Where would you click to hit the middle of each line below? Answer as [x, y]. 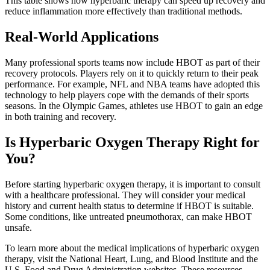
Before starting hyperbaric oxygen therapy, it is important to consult [133, 184]
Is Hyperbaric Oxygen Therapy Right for [132, 143]
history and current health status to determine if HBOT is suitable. [129, 206]
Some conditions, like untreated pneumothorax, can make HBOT [128, 216]
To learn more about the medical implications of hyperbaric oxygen [132, 248]
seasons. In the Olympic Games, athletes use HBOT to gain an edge [134, 106]
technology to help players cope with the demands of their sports [127, 95]
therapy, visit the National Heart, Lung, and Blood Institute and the [131, 259]
